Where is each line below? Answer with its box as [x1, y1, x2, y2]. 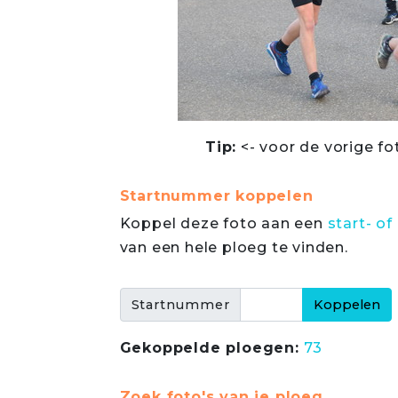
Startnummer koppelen [119, 187, 314, 204]
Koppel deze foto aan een [119, 215, 328, 232]
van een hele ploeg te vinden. [119, 239, 348, 256]
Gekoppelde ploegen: [119, 339, 299, 356]
